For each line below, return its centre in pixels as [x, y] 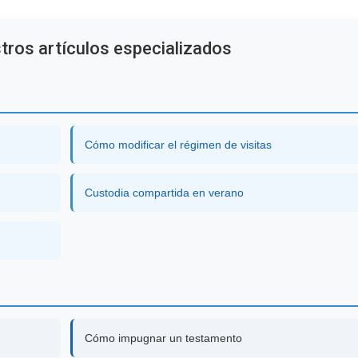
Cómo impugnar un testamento [164, 338]
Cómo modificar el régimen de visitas [179, 144]
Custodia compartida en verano [165, 192]
